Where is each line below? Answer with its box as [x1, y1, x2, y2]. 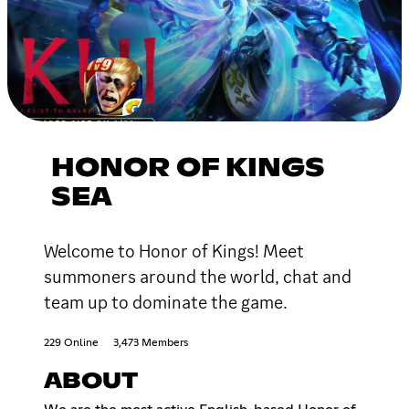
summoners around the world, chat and [44, 264, 351, 288]
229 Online [44, 337, 99, 349]
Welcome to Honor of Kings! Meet [44, 238, 304, 263]
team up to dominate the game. [44, 289, 288, 314]
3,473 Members [113, 337, 188, 349]
